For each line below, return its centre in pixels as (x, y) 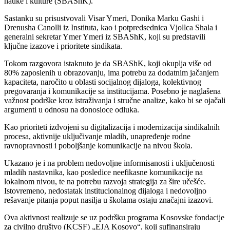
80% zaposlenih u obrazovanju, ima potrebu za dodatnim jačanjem (111, 73)
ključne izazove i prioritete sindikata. (63, 46)
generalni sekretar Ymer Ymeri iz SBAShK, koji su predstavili (105, 37)
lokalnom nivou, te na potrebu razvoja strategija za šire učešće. (105, 182)
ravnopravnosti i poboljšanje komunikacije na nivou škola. (98, 146)
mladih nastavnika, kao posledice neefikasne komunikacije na (103, 172)
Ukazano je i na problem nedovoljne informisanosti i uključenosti (109, 163)
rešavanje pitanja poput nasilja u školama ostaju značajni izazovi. (109, 200)
